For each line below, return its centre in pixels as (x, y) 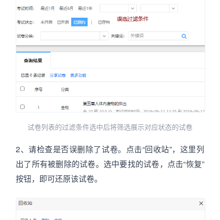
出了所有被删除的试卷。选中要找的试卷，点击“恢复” (110, 164)
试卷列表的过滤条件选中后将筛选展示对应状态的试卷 (110, 127)
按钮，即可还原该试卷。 (59, 179)
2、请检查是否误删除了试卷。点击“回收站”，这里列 (110, 149)
